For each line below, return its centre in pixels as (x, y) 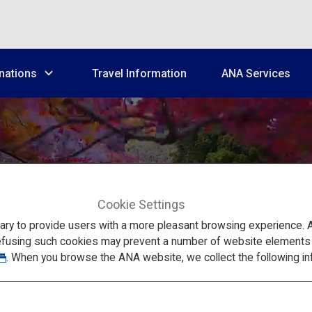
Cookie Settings (142, 204)
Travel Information (139, 73)
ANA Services (256, 73)
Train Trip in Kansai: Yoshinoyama (156, 224)
